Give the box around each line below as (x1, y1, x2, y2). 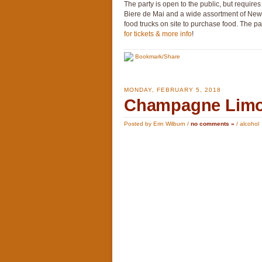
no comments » (191, 120, 235, 127)
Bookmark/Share (133, 53, 180, 60)
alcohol (240, 120, 259, 127)
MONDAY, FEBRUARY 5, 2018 (124, 87, 221, 93)
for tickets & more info (124, 30, 192, 38)
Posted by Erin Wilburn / (124, 120, 191, 127)
